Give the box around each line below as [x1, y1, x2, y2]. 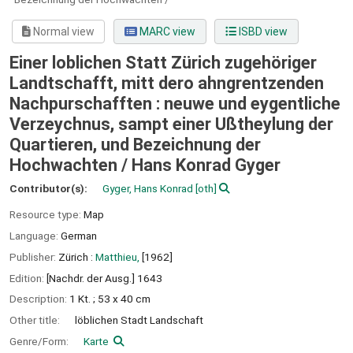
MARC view [136, 25, 195, 39]
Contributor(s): [9, 182, 90, 195]
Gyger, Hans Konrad [102, 182, 193, 195]
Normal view [31, 25, 95, 39]
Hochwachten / [9, 155, 132, 176]
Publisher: [9, 250, 58, 263]
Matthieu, [95, 250, 139, 263]
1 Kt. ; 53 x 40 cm [69, 292, 150, 306]
